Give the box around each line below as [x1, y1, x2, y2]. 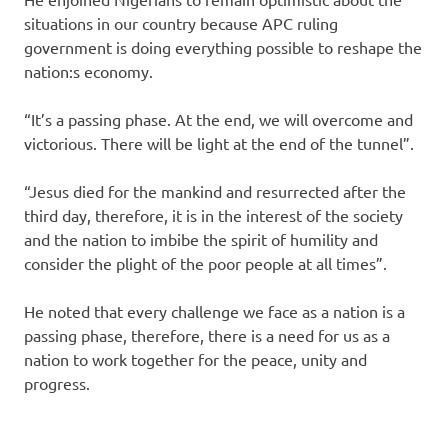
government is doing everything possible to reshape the [24, 37, 422, 58]
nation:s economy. [24, 61, 153, 82]
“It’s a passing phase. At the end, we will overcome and [24, 109, 413, 130]
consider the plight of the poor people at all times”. [24, 253, 387, 274]
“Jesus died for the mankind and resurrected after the [24, 181, 406, 202]
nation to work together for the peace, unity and [24, 349, 367, 370]
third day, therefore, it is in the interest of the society [24, 205, 403, 226]
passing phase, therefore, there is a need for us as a [24, 325, 390, 346]
